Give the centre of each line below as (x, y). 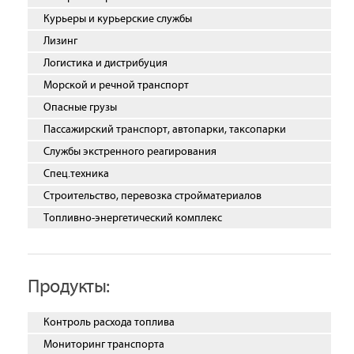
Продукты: (69, 287)
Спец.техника (76, 174)
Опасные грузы (80, 108)
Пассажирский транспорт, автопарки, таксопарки (165, 130)
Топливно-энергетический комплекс (133, 218)
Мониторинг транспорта (104, 345)
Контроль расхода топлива (109, 323)
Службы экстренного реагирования (130, 152)
